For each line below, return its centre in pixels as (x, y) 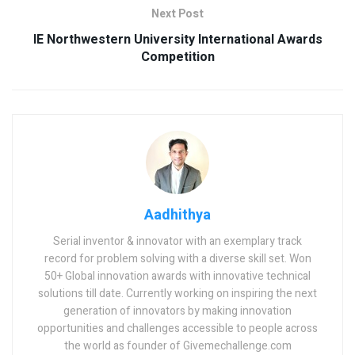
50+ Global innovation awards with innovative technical (177, 277)
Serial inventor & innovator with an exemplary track (177, 242)
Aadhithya (177, 216)
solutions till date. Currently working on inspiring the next (177, 294)
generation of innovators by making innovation (177, 311)
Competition (177, 57)
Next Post (177, 14)
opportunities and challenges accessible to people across (177, 329)
